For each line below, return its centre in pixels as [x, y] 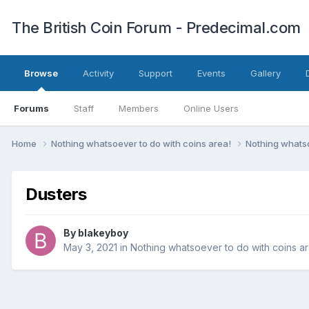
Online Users [211, 108]
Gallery [266, 73]
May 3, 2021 [90, 248]
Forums [31, 108]
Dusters [56, 194]
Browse [41, 73]
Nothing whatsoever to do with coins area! [142, 143]
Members [139, 108]
